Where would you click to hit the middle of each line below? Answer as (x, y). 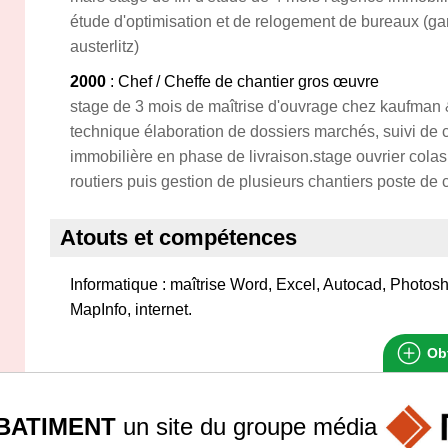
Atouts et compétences (178, 237)
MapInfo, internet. (131, 309)
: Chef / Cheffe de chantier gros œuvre (242, 81)
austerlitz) (104, 46)
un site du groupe (214, 426)
